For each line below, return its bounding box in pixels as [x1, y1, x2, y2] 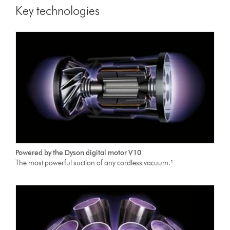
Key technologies [15, 3, 100, 18]
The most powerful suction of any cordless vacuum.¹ [15, 159, 174, 168]
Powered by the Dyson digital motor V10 [15, 148, 142, 158]
